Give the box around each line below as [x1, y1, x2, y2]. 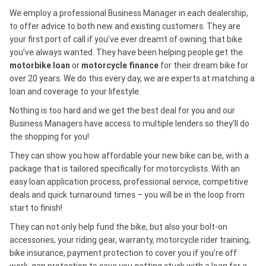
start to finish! [9, 202, 62, 213]
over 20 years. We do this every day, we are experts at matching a [9, 72, 255, 84]
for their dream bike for [159, 59, 248, 71]
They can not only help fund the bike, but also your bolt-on [9, 221, 227, 232]
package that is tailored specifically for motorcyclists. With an [9, 163, 240, 174]
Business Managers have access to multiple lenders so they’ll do [9, 118, 249, 129]
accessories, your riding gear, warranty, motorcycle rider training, [9, 234, 251, 245]
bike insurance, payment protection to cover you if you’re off [9, 247, 237, 258]
